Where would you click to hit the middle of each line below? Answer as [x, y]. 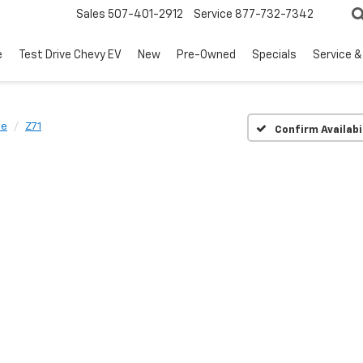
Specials [274, 56]
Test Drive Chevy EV [70, 56]
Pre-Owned [206, 56]
